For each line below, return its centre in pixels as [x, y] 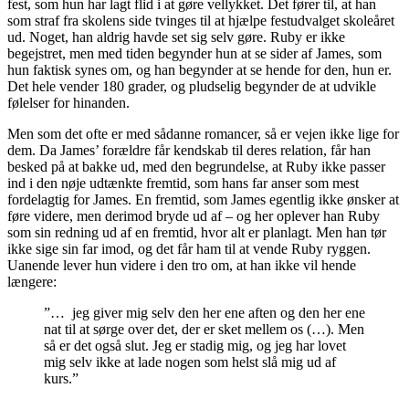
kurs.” [63, 379]
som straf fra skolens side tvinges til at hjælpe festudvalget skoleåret [201, 21]
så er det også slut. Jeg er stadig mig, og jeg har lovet [195, 346]
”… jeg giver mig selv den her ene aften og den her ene [204, 313]
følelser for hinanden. [74, 103]
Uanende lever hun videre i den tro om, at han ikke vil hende [182, 266]
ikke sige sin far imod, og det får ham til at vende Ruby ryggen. [189, 249]
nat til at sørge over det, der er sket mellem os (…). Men [204, 330]
